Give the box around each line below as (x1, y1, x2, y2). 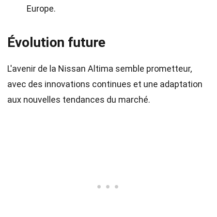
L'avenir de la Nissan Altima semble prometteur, (7, 63, 192, 74)
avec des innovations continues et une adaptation (7, 79, 202, 89)
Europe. (27, 3, 56, 14)
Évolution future (7, 34, 106, 50)
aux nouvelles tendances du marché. (7, 94, 150, 105)
